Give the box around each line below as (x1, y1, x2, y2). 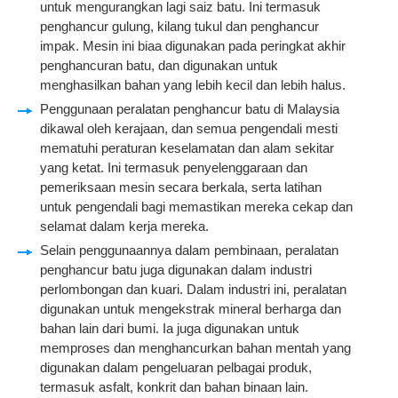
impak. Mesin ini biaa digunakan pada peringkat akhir (40, 38, 346, 53)
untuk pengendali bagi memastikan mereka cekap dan (40, 199, 353, 214)
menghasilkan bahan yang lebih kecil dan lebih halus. (40, 77, 346, 92)
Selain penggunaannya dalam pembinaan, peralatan (40, 243, 338, 258)
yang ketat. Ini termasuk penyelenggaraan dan (40, 160, 307, 175)
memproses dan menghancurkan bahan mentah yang (40, 340, 351, 355)
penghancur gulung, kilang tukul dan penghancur (40, 19, 319, 34)
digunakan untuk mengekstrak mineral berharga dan (40, 301, 341, 316)
